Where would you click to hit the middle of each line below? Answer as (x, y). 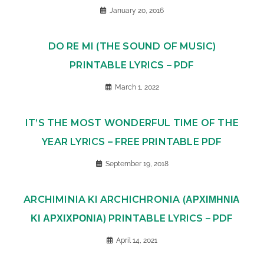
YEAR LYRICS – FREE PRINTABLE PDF (132, 142)
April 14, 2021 (137, 241)
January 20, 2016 (137, 11)
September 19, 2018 (137, 164)
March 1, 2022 (137, 88)
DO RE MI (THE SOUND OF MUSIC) (132, 47)
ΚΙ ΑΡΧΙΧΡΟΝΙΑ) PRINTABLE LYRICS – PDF (132, 219)
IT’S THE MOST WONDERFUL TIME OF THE (132, 123)
